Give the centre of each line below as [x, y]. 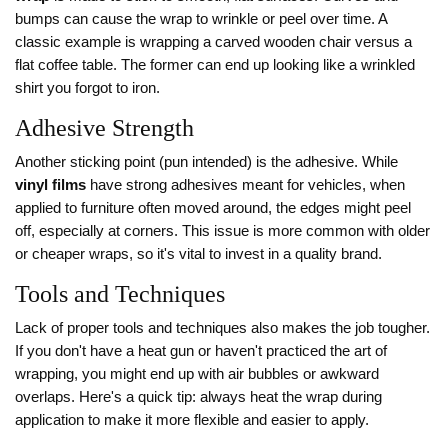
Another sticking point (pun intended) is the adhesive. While [206, 162]
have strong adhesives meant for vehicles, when [245, 185]
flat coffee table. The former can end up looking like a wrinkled [215, 65]
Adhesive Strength [104, 128]
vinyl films [50, 185]
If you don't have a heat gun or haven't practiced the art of [201, 351]
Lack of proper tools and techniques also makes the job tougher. [222, 328]
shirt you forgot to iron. [87, 88]
